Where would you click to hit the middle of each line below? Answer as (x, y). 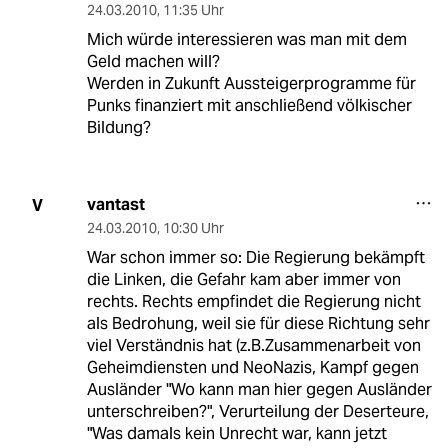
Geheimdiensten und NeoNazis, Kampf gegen (252, 368)
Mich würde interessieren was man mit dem (246, 40)
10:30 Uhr (193, 228)
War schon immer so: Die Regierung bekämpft (255, 258)
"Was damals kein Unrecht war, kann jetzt (236, 434)
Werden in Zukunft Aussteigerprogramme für (251, 84)
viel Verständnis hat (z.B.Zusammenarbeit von (253, 346)
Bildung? (118, 128)
